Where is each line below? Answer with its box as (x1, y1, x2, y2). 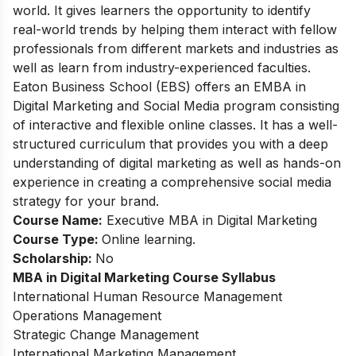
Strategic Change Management (13, 327, 199, 343)
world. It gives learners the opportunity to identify (13, 2, 311, 19)
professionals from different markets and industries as (13, 41, 339, 57)
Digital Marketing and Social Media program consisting (13, 98, 339, 114)
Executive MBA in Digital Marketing (103, 212, 317, 229)
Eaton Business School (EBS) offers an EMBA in (13, 79, 306, 95)
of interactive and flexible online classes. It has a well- (13, 117, 338, 133)
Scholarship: (13, 250, 95, 267)
